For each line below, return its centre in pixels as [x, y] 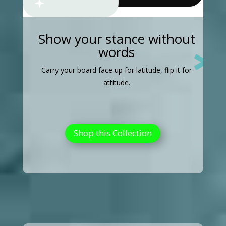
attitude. [117, 82]
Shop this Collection [113, 133]
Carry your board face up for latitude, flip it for [117, 70]
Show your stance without [117, 39]
